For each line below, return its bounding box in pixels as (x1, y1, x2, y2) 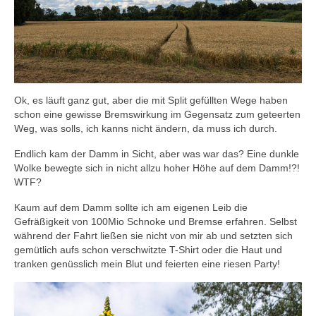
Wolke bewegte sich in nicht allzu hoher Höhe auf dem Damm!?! (14, 162, 300, 174)
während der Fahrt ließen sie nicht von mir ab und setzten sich (14, 230, 293, 242)
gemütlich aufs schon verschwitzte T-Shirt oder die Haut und (14, 244, 282, 256)
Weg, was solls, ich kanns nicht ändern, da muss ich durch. (14, 123, 277, 135)
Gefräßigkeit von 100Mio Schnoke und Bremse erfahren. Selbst (14, 216, 297, 228)
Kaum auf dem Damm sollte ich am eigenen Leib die (14, 202, 248, 214)
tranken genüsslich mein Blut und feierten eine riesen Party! (14, 258, 280, 270)
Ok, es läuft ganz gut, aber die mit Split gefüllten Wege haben (14, 95, 288, 107)
